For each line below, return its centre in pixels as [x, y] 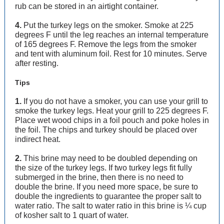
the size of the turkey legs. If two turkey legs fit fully [103, 168]
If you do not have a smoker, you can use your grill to [115, 101]
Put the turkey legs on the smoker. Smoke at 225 [107, 25]
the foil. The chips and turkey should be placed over [106, 130]
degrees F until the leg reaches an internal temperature [112, 35]
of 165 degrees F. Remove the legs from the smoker [106, 44]
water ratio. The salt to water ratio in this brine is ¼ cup [111, 206]
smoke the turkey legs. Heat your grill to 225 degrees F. [112, 111]
